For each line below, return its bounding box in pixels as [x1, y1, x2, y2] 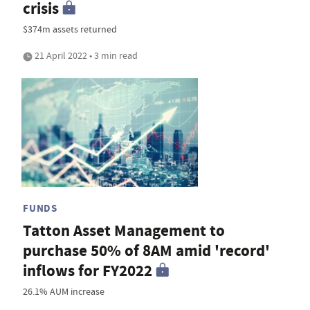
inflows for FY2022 [23, 260, 152, 282]
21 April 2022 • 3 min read [33, 49, 138, 62]
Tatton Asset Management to [23, 220, 225, 242]
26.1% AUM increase [23, 285, 104, 298]
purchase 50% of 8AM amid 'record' [23, 240, 270, 262]
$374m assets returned [23, 23, 117, 36]
